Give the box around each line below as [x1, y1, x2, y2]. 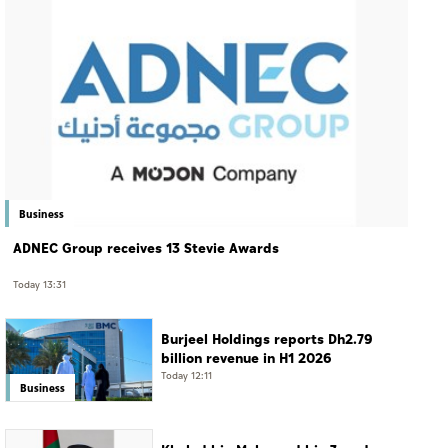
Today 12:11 [161, 367, 212, 384]
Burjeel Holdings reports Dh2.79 [161, 328, 373, 350]
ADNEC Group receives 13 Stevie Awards [13, 237, 279, 259]
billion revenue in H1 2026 [161, 347, 332, 369]
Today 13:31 [13, 276, 66, 293]
